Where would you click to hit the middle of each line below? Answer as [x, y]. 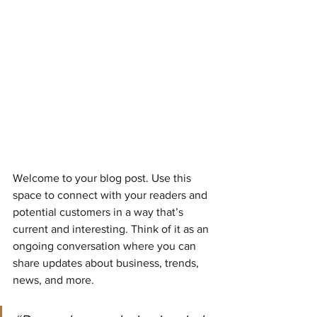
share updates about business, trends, [107, 263]
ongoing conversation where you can [106, 246]
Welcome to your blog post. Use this [103, 178]
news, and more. [53, 279]
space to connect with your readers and [111, 195]
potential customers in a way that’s [99, 212]
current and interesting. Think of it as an [112, 229]
